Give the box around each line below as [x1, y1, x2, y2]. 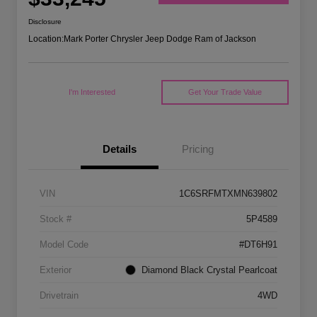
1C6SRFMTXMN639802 [179, 188, 277, 200]
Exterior [40, 265, 71, 276]
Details [103, 143, 137, 156]
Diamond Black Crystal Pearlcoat [142, 265, 277, 276]
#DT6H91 [239, 239, 277, 250]
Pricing [181, 143, 214, 156]
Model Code [40, 239, 88, 250]
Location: [28, 34, 64, 45]
